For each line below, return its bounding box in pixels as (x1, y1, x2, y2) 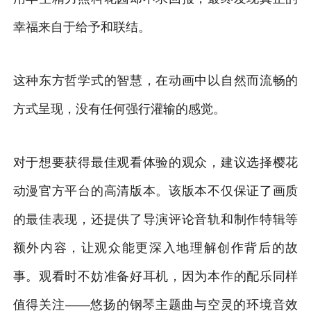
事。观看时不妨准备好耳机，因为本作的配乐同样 (12, 269, 299, 283)
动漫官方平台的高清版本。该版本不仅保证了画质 (12, 183, 299, 198)
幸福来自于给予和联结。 (12, 19, 151, 34)
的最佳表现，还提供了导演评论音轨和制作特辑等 (12, 212, 299, 226)
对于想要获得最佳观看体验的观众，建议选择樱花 (12, 155, 299, 169)
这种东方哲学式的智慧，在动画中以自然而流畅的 (12, 73, 299, 87)
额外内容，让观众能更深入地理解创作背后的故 (12, 240, 299, 255)
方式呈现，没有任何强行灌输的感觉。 (12, 101, 226, 116)
